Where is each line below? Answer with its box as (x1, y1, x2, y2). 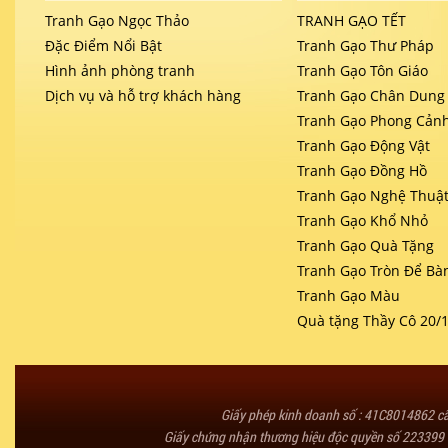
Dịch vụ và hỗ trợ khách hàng (45, 86, 241, 105)
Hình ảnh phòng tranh (45, 61, 195, 80)
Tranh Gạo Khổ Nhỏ (297, 211, 429, 230)
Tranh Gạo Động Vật (297, 136, 431, 155)
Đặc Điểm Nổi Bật (45, 36, 162, 55)
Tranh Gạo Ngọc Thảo (45, 11, 189, 30)
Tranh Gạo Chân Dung (297, 86, 446, 105)
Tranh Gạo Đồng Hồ (297, 161, 428, 180)
